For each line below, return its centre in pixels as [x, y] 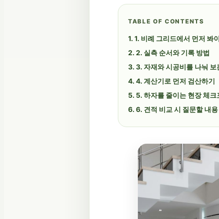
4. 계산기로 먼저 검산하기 [175, 81]
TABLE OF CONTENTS [166, 21]
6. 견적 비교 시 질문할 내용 [177, 109]
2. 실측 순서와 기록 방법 [173, 52]
